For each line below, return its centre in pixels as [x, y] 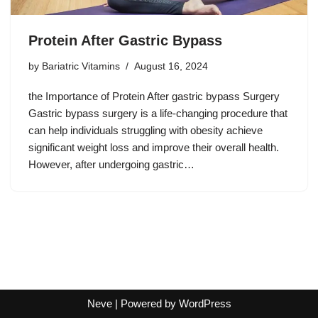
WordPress [205, 303]
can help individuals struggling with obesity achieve [146, 131]
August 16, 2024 [171, 67]
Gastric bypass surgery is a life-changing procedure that [158, 114]
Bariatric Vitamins [81, 67]
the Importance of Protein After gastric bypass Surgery [154, 97]
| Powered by [145, 303]
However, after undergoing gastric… [113, 165]
